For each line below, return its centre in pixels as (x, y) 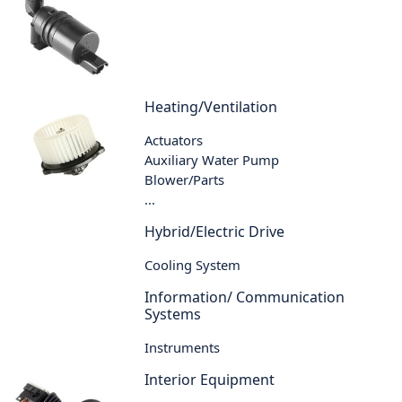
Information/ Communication (245, 297)
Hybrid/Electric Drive (215, 231)
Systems (173, 314)
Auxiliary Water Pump (212, 159)
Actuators (174, 140)
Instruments (183, 347)
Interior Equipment (210, 379)
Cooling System (193, 264)
